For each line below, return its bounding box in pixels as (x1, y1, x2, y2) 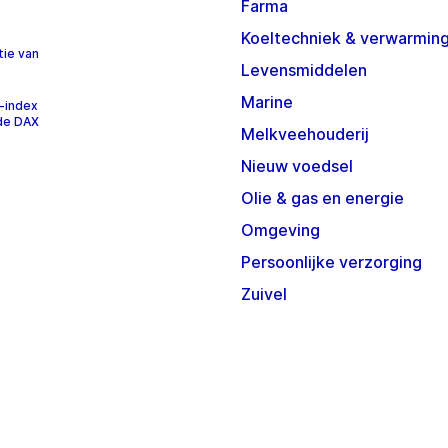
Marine (241, 92, 293, 113)
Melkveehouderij (241, 124, 369, 145)
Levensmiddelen (241, 60, 367, 81)
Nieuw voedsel (241, 156, 353, 177)
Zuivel (241, 284, 287, 305)
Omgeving (241, 220, 320, 241)
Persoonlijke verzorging (241, 252, 422, 273)
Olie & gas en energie (241, 188, 404, 209)
